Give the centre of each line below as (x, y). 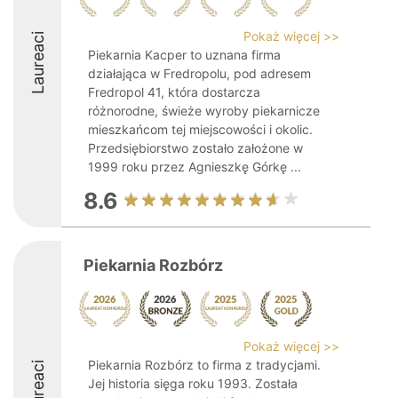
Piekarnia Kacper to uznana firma (184, 55)
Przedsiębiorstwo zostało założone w (195, 148)
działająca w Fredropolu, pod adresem (199, 73)
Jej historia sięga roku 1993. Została (193, 383)
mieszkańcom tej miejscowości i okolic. (200, 129)
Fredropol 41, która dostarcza (174, 92)
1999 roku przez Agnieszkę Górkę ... (195, 167)
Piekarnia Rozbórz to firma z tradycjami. (204, 365)
